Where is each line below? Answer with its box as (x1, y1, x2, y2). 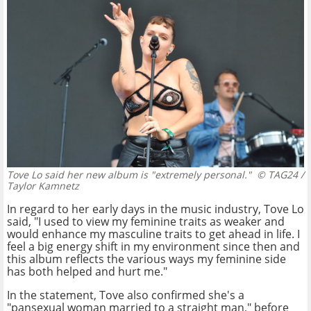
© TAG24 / (251, 168, 304, 182)
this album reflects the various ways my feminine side (7, 251, 286, 267)
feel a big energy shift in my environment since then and (7, 239, 300, 255)
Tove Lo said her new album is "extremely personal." (7, 168, 251, 182)
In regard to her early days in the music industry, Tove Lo (7, 201, 304, 217)
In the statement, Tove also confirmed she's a (7, 287, 244, 303)
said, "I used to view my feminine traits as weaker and (7, 214, 285, 230)
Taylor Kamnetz (7, 179, 79, 193)
